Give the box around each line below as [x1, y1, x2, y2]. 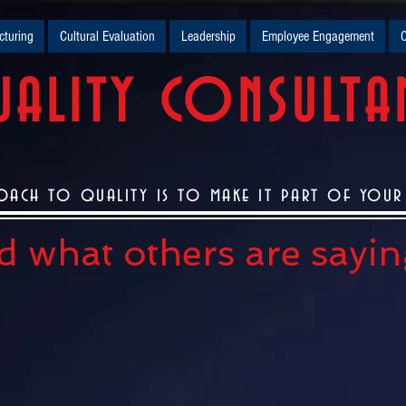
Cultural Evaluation [59, 28, 155, 44]
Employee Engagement [261, 28, 374, 44]
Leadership [180, 28, 236, 44]
